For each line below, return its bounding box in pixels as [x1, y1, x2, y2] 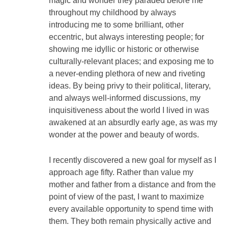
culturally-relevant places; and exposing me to [49, 56, 214, 66]
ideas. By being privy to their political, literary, [49, 81, 211, 90]
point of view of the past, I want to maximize [49, 192, 204, 201]
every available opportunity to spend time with [49, 204, 213, 213]
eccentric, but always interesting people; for [49, 32, 204, 41]
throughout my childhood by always [49, 8, 176, 17]
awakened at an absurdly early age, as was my [49, 118, 217, 127]
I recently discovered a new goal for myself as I [49, 155, 216, 164]
